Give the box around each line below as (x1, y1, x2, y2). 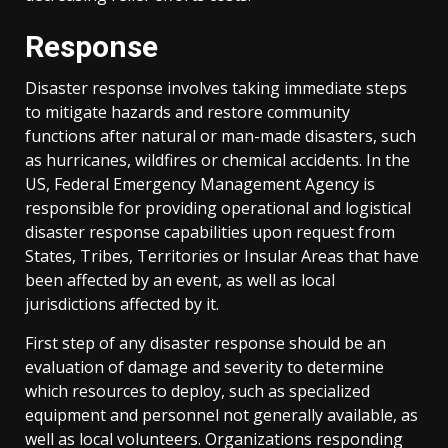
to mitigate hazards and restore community (25, 100, 350, 123)
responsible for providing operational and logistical (25, 196, 411, 219)
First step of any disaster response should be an (25, 331, 386, 354)
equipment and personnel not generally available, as (25, 403, 418, 426)
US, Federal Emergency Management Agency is (25, 172, 375, 195)
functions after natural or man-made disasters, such (25, 124, 416, 147)
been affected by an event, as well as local (25, 268, 335, 291)
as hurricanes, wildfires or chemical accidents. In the (25, 148, 410, 171)
